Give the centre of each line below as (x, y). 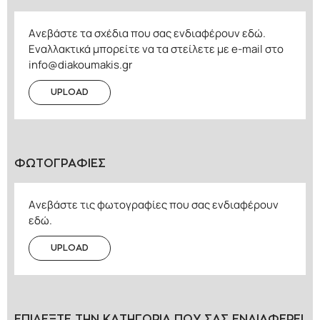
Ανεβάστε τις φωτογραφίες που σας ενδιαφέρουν (154, 205)
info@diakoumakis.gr (80, 65)
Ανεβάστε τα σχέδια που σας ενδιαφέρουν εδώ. (147, 33)
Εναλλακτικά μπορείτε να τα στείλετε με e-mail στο (156, 49)
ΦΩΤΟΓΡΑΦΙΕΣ (60, 164)
